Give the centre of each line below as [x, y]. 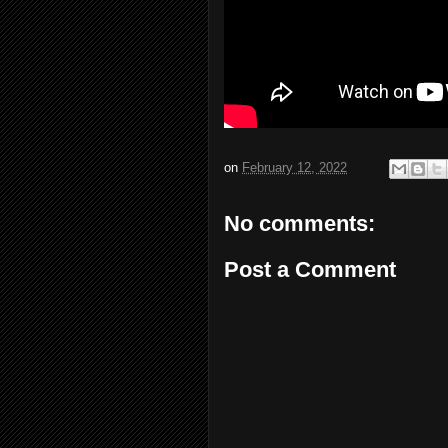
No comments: [299, 223]
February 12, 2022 [294, 168]
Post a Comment [310, 269]
